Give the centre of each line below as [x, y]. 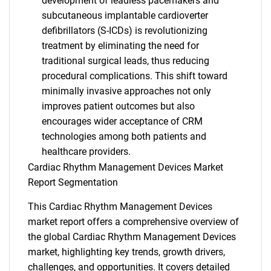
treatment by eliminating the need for [120, 46]
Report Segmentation [73, 182]
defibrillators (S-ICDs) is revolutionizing [124, 31]
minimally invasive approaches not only [126, 91]
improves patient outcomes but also [118, 106]
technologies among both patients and [124, 136]
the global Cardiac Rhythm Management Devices [132, 237]
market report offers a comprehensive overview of [133, 222]
